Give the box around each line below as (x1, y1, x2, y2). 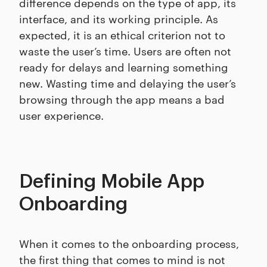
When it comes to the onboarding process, (19, 235, 239, 250)
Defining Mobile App (19, 172, 204, 191)
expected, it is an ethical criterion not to (19, 26, 225, 42)
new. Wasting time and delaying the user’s (19, 74, 236, 90)
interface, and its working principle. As (19, 10, 218, 26)
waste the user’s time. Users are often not (19, 42, 231, 58)
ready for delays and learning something (19, 58, 228, 74)
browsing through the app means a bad (19, 91, 225, 106)
